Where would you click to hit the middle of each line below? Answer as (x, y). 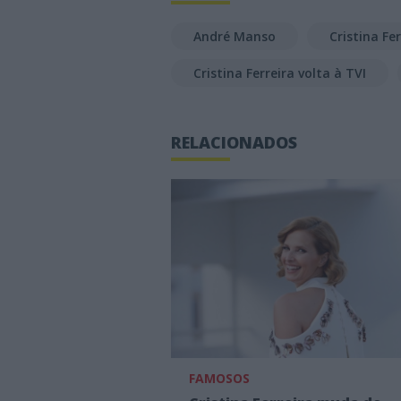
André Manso (235, 36)
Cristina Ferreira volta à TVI (280, 73)
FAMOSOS (219, 378)
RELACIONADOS (234, 142)
